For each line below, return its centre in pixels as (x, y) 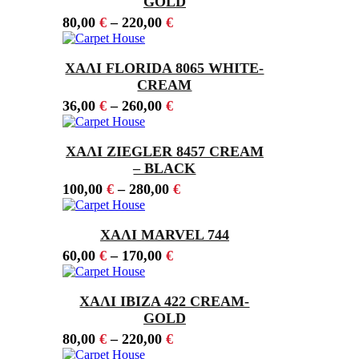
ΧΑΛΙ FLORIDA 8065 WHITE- (165, 69)
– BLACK (165, 169)
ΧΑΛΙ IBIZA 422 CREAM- (165, 302)
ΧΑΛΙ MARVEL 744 (164, 235)
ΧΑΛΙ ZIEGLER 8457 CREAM (164, 152)
